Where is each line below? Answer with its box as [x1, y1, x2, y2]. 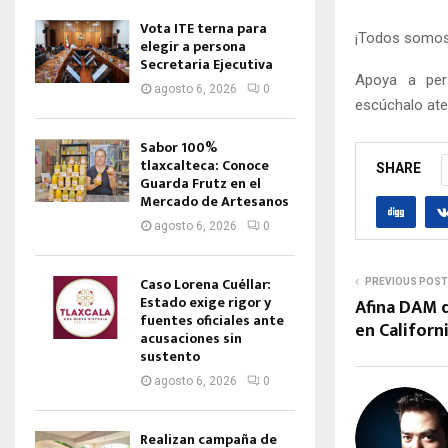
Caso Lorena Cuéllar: [140, 273, 271, 296]
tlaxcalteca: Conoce [140, 154, 269, 177]
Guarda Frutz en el [140, 172, 261, 195]
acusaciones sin [140, 327, 242, 350]
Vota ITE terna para [140, 17, 267, 40]
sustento [140, 345, 200, 368]
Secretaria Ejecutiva [140, 53, 273, 76]
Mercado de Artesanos [140, 190, 289, 213]
